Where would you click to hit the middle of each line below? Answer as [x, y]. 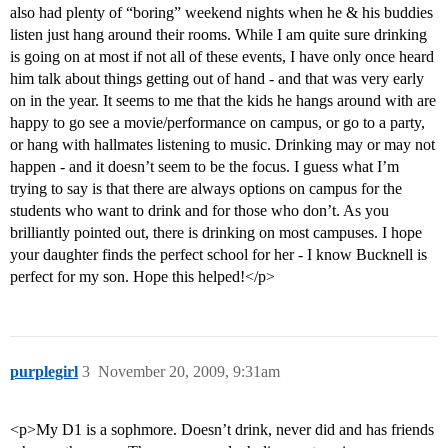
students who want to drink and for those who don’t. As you [199, 211]
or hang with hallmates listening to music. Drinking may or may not [222, 145]
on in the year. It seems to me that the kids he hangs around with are [223, 101]
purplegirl [44, 372]
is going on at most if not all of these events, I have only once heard [222, 57]
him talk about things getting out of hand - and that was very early [217, 79]
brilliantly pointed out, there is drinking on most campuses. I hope [216, 233]
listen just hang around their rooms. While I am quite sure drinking [218, 35]
